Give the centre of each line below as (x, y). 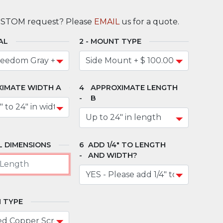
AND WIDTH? (113, 155)
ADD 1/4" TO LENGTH (127, 145)
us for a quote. (150, 21)
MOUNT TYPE (116, 41)
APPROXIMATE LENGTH (134, 88)
